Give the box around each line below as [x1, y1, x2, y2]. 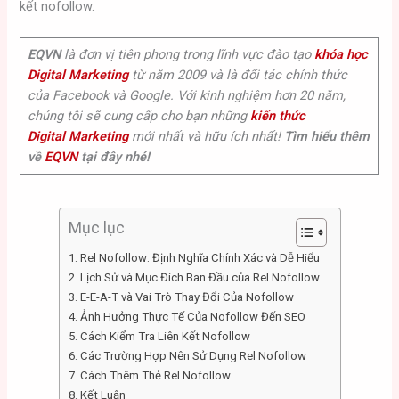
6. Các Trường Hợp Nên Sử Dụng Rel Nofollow [68, 348, 306, 362]
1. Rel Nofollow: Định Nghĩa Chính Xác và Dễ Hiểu [68, 250, 320, 265]
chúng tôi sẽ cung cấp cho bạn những [27, 108, 250, 125]
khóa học [313, 46, 368, 63]
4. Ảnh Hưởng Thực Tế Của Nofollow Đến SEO [68, 309, 308, 323]
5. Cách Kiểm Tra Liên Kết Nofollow [68, 329, 253, 343]
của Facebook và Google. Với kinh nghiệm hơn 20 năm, [27, 87, 346, 104]
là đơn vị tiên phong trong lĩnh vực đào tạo [60, 46, 311, 63]
